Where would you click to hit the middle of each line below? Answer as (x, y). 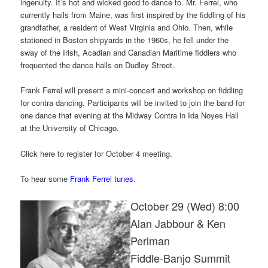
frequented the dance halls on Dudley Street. (98, 65)
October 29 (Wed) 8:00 (185, 205)
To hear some (45, 178)
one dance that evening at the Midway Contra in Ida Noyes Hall (130, 115)
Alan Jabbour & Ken (178, 223)
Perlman (150, 240)
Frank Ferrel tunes (102, 178)
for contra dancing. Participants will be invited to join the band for (133, 103)
